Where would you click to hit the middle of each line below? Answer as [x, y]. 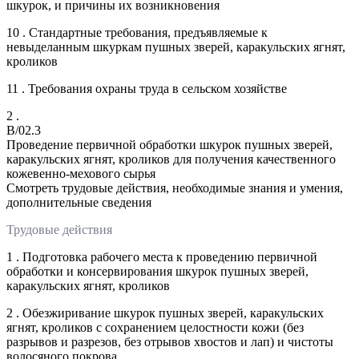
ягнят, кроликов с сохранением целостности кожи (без [155, 327]
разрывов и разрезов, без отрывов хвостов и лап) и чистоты [170, 341]
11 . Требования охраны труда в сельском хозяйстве [147, 88]
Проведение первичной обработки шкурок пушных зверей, [169, 144]
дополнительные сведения [79, 202]
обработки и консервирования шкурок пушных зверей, [157, 271]
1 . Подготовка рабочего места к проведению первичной [162, 256]
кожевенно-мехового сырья [81, 173]
